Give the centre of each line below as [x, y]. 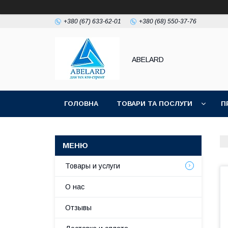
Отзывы [78, 208]
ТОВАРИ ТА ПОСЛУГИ [154, 104]
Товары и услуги [93, 166]
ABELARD [148, 59]
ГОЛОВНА [81, 104]
